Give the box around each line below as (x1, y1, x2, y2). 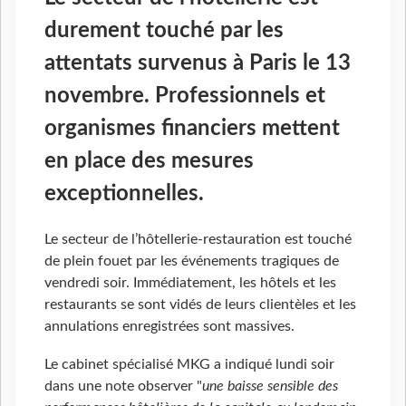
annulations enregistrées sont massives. (44, 319, 295, 334)
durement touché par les (44, 20, 284, 43)
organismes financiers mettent (44, 118, 340, 140)
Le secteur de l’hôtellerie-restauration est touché (44, 232, 352, 247)
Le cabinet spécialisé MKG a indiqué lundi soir (44, 357, 334, 372)
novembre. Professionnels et (44, 85, 325, 108)
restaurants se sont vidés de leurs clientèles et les (44, 297, 356, 313)
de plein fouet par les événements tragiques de (44, 254, 339, 269)
